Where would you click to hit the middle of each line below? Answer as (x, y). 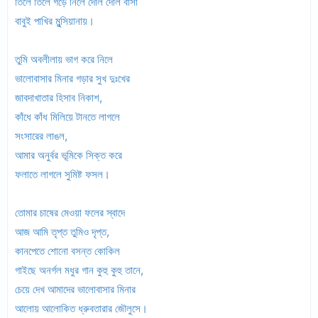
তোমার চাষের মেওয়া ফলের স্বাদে (71, 213)
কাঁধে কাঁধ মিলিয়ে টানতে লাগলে (67, 117)
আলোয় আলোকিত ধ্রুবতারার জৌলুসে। (81, 308)
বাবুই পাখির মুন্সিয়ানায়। (55, 21)
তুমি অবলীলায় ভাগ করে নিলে (65, 59)
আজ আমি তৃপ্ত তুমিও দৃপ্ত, (62, 232)
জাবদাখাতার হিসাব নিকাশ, (59, 98)
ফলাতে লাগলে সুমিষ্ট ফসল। (64, 174)
